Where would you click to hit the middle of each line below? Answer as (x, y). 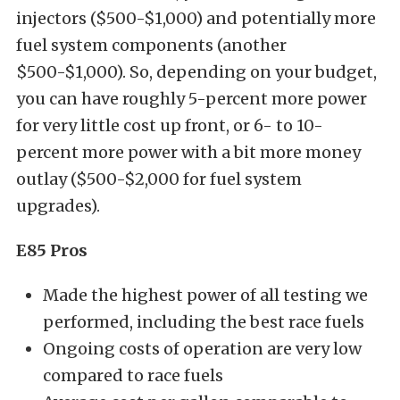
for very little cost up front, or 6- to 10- (170, 125)
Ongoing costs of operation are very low (202, 348)
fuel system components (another (151, 45)
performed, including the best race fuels (204, 321)
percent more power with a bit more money (188, 152)
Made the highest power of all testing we (205, 295)
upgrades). (58, 205)
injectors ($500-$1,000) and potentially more (196, 18)
